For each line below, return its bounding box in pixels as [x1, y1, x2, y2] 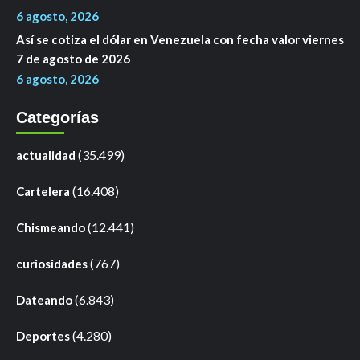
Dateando [16, 292, 72, 307]
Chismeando [16, 219, 85, 235]
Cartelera [16, 183, 70, 198]
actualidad [16, 147, 76, 162]
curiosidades [16, 256, 88, 271]
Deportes [16, 328, 70, 343]
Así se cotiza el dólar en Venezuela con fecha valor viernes [16, 31, 344, 47]
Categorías [16, 108, 99, 126]
